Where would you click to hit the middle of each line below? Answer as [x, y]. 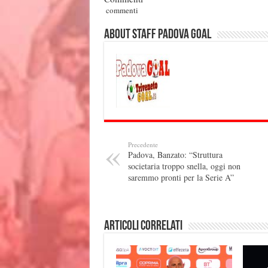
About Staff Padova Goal [157, 35]
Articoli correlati [143, 226]
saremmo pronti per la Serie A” [181, 177]
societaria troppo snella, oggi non [184, 166]
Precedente [143, 144]
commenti [121, 10]
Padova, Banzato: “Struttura [175, 154]
